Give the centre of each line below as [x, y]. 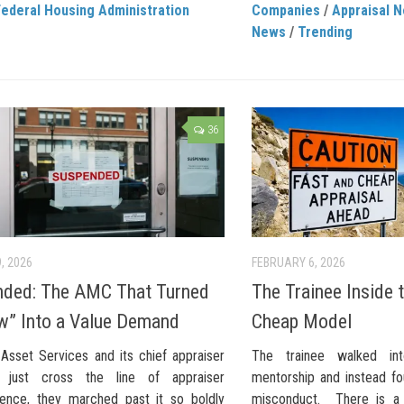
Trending [325, 32]
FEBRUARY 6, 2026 [298, 263]
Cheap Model [302, 322]
